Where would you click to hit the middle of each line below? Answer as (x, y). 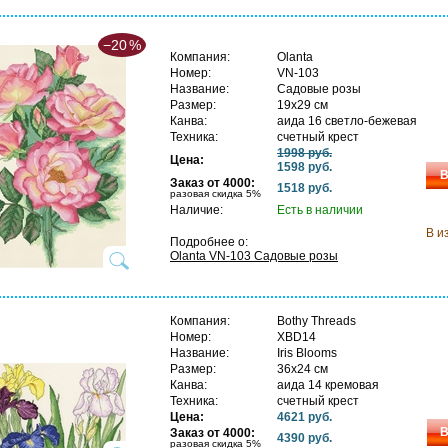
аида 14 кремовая (328, 384)
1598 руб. (304, 166)
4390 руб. (304, 437)
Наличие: (196, 209)
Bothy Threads (316, 320)
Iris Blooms (307, 352)
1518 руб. (304, 187)
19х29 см (302, 104)
